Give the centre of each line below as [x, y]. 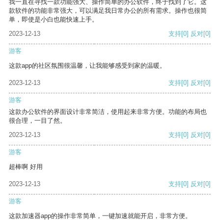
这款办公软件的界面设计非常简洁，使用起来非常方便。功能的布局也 [108, 112]
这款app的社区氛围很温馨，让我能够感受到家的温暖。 [87, 66]
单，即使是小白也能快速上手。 [54, 20]
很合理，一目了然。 [38, 121]
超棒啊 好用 [26, 167]
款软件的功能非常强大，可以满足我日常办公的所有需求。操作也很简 [108, 11]
